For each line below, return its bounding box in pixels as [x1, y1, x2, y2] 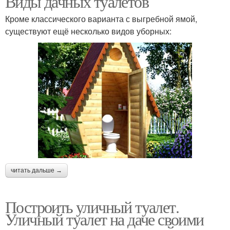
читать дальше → [11, 166, 62, 174]
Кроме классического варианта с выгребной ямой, [5, 12, 197, 25]
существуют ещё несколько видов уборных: [5, 25, 171, 37]
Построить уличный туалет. [5, 195, 179, 218]
